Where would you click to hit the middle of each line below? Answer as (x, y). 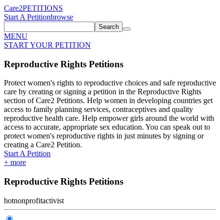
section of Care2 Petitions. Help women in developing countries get (108, 101)
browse (62, 17)
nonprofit (28, 200)
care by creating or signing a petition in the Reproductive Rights (103, 92)
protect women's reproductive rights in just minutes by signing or (104, 136)
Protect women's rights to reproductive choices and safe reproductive (110, 83)
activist (53, 200)
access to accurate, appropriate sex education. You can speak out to (107, 127)
